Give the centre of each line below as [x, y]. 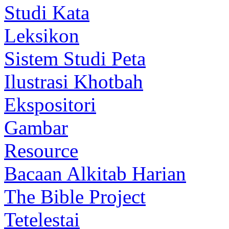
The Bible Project [75, 196]
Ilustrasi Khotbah [74, 81]
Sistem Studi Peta [75, 58]
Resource [41, 150]
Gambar [36, 127]
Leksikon [42, 35]
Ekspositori [50, 104]
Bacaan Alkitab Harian [95, 173]
